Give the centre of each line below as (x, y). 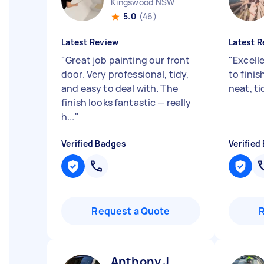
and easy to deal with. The (120, 88)
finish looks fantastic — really (126, 103)
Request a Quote (131, 211)
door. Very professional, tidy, (125, 74)
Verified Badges (94, 143)
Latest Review (90, 42)
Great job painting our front (128, 60)
